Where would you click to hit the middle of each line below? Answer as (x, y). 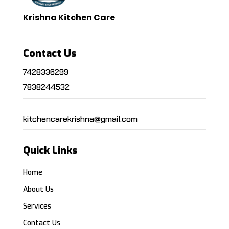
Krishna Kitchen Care (69, 18)
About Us (38, 190)
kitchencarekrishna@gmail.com (80, 119)
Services (37, 207)
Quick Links (50, 151)
